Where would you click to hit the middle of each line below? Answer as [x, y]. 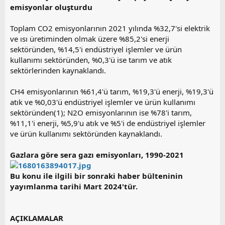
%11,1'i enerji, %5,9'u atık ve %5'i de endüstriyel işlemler [108, 123]
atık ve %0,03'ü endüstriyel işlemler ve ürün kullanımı [103, 102]
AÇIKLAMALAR [37, 218]
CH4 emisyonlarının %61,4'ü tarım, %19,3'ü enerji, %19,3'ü [112, 91]
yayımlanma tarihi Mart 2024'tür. [74, 186]
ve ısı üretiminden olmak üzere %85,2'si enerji [90, 38]
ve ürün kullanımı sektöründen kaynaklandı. [86, 133]
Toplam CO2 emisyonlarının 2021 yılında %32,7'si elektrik [110, 28]
